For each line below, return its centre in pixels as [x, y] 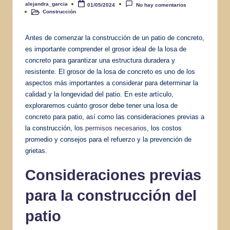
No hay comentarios [161, 5]
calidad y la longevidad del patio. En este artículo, [99, 94]
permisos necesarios [116, 128]
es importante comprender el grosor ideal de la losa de [106, 49]
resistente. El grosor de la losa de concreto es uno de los [110, 71]
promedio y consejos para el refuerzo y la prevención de [108, 139]
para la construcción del [111, 195]
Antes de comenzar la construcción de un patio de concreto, [115, 37]
